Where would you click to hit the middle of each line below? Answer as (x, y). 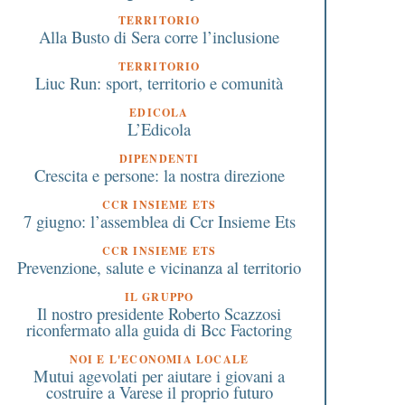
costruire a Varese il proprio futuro (159, 391)
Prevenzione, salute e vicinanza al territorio (159, 267)
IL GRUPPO (159, 297)
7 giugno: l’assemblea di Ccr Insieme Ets (159, 221)
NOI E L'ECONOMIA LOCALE (159, 359)
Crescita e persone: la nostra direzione (159, 174)
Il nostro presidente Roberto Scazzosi (159, 313)
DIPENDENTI (159, 158)
